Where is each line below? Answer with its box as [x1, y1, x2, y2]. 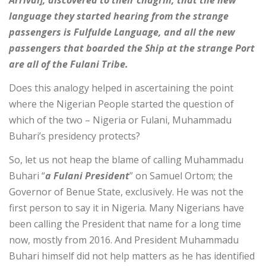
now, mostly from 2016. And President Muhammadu [9, 233, 239, 247]
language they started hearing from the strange [9, 9, 229, 23]
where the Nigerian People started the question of [9, 97, 234, 111]
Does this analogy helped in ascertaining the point [9, 81, 233, 95]
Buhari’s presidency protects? [9, 129, 140, 143]
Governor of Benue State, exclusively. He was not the [9, 185, 243, 199]
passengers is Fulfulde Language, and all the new [9, 26, 235, 39]
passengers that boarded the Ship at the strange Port [9, 42, 255, 55]
